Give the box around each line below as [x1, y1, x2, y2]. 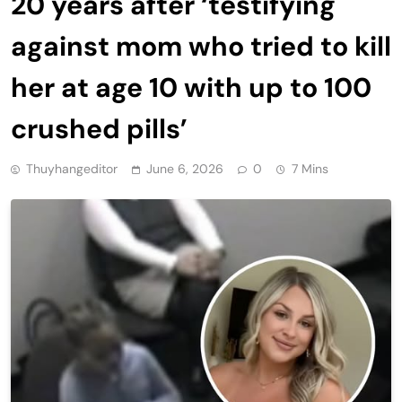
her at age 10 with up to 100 [11, 69, 371, 105]
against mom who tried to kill [11, 28, 391, 64]
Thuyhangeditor [26, 160, 118, 177]
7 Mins [292, 160, 328, 177]
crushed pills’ [11, 110, 188, 146]
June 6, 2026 [146, 160, 223, 177]
